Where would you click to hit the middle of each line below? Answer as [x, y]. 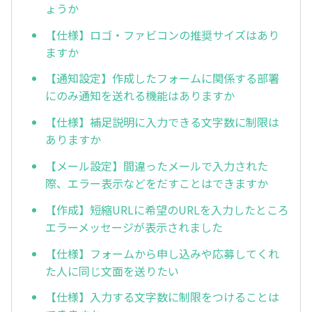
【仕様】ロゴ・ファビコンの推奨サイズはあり [162, 34]
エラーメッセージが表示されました [134, 227]
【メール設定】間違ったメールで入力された [157, 166]
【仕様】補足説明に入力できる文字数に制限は [162, 122]
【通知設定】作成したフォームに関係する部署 [162, 78]
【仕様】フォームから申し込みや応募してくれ [162, 253]
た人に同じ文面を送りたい [112, 271]
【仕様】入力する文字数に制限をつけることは [162, 297]
